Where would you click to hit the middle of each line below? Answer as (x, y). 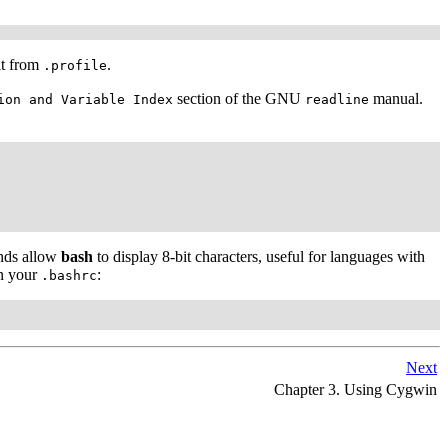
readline (337, 99)
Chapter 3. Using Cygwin (353, 389)
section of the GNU (239, 98)
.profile (75, 65)
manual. (396, 98)
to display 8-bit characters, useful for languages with (259, 256)
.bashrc (69, 275)
